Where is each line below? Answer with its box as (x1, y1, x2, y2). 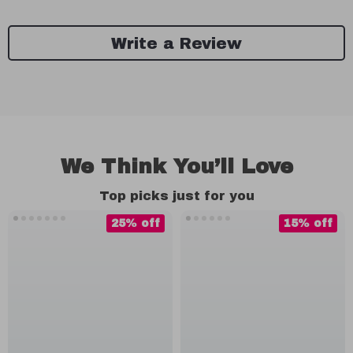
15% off (284, 217, 333, 229)
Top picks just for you (98, 189, 255, 203)
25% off (111, 217, 160, 229)
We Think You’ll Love (60, 155, 293, 177)
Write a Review (111, 34, 242, 52)
